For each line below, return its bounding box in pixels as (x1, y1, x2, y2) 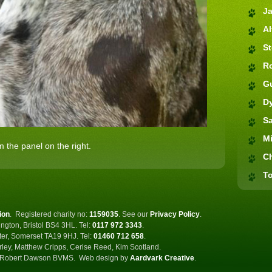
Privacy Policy (150, 210, 200, 219)
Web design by (79, 254, 130, 262)
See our (122, 210, 150, 219)
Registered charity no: (15, 210, 89, 219)
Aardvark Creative (130, 254, 194, 262)
